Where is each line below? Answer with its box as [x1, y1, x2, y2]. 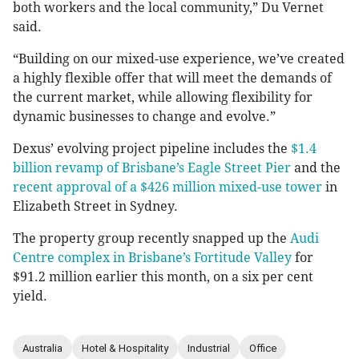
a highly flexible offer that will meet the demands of [13, 71, 332, 87]
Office [249, 341, 276, 354]
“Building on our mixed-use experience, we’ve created [13, 51, 345, 67]
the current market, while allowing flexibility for [13, 90, 313, 106]
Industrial [188, 341, 230, 354]
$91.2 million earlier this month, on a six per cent [13, 269, 313, 285]
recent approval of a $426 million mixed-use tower [13, 179, 322, 196]
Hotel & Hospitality [82, 341, 168, 354]
